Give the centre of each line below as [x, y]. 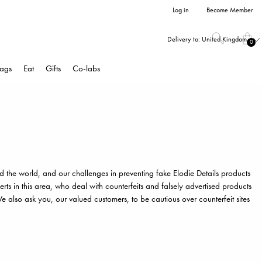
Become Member [230, 10]
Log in [181, 10]
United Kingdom [224, 39]
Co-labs [86, 68]
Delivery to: [184, 39]
